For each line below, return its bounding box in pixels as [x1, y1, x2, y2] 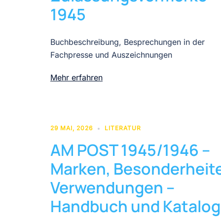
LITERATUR [105, 124, 141, 132]
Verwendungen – [50, 176, 175, 198]
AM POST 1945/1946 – [50, 139, 210, 161]
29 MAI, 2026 [50, 124, 93, 132]
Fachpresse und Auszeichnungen [50, 49, 172, 60]
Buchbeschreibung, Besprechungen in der [50, 37, 205, 47]
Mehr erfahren [50, 72, 103, 82]
